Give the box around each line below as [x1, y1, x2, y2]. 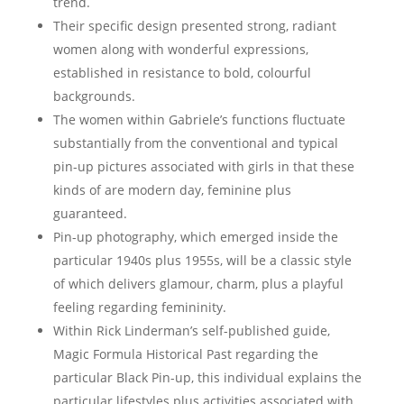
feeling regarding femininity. [52, 298, 226, 316]
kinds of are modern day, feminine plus [52, 181, 291, 198]
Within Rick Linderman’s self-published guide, [52, 322, 330, 339]
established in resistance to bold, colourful [52, 64, 311, 81]
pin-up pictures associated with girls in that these [52, 158, 354, 175]
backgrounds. [52, 87, 135, 105]
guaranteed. [52, 205, 127, 222]
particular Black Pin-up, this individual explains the [52, 369, 362, 386]
